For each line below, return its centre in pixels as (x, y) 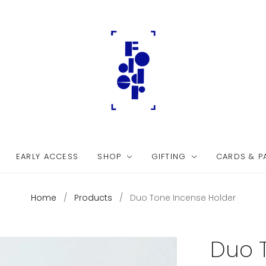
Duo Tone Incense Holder (183, 198)
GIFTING (169, 156)
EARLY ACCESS (47, 156)
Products (93, 198)
